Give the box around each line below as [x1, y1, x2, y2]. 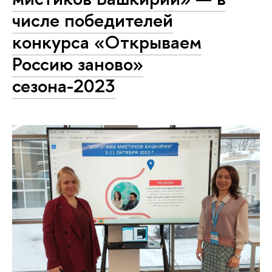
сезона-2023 [12, 73, 115, 98]
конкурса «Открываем [12, 29, 202, 55]
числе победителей [12, 7, 173, 33]
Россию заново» [12, 51, 143, 76]
